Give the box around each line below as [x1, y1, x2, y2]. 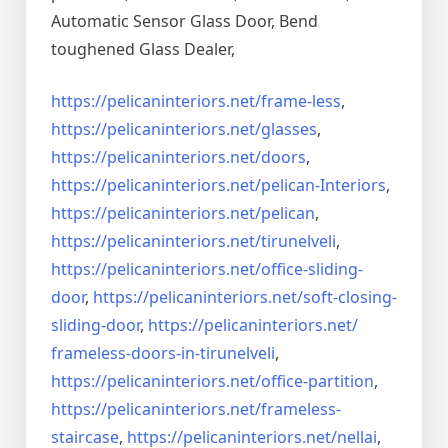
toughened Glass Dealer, [51, 38, 235, 61]
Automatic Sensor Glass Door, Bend [51, 10, 318, 33]
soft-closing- [303, 286, 397, 309]
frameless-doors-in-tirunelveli [51, 342, 275, 365]
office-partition [261, 370, 374, 393]
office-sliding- [261, 258, 363, 281]
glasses [261, 118, 317, 141]
